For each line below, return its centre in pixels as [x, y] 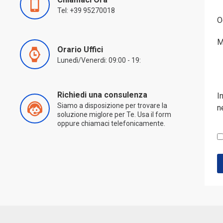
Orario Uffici [80, 50]
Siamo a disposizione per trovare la [112, 106]
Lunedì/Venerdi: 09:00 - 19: [99, 60]
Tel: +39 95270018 [86, 10]
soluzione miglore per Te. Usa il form [114, 114]
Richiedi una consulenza [102, 95]
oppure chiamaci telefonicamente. [111, 123]
